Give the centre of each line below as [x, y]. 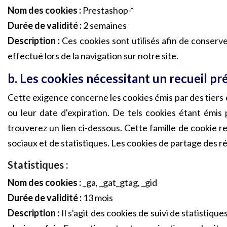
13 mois [97, 198]
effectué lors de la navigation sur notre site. [93, 56]
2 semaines [104, 25]
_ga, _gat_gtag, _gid [119, 182]
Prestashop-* [107, 10]
